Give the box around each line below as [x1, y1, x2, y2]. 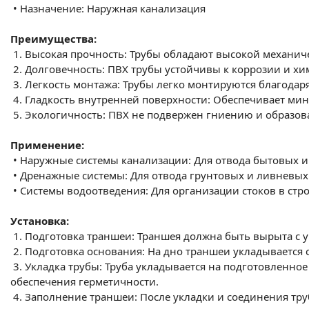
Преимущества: [10, 32, 97, 46]
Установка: [10, 214, 69, 228]
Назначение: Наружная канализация [20, 1, 206, 15]
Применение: [10, 138, 84, 152]
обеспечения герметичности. [10, 275, 159, 288]
